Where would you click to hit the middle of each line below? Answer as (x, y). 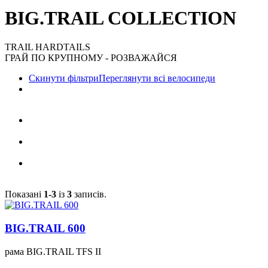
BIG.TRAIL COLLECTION (121, 18)
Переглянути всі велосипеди (157, 78)
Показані (24, 194)
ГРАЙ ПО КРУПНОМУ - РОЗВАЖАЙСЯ (91, 58)
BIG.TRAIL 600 (45, 229)
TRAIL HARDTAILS (48, 47)
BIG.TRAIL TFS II (64, 251)
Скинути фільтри (64, 78)
